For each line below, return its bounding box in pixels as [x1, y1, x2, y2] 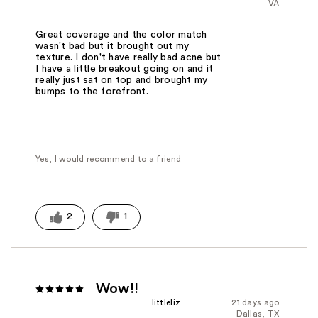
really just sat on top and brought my [35, 75, 208, 86]
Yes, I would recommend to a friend [35, 155, 182, 164]
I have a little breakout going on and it [35, 64, 214, 75]
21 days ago [231, 297, 280, 307]
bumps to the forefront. [35, 87, 148, 97]
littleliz [151, 297, 181, 307]
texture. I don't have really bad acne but [35, 53, 221, 63]
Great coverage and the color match [35, 30, 207, 40]
